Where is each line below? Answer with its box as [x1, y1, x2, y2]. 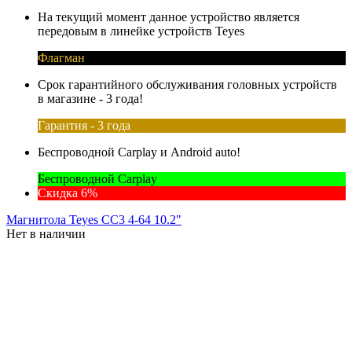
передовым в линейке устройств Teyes [38, 24, 244, 38]
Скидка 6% [38, 185, 97, 200]
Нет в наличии [6, 226, 86, 240]
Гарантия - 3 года [38, 118, 130, 132]
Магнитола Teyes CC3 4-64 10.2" [6, 212, 181, 226]
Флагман [38, 50, 85, 64]
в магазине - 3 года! [38, 91, 143, 105]
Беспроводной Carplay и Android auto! [38, 145, 240, 159]
